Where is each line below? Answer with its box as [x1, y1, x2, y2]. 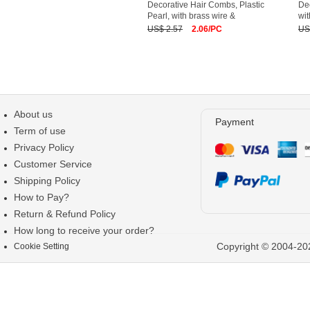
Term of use [14, 125, 66, 136]
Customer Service [14, 158, 92, 170]
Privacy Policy [14, 142, 74, 153]
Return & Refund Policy [14, 208, 116, 219]
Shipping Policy [14, 175, 80, 186]
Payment [215, 116, 254, 127]
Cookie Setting [14, 241, 69, 251]
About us [14, 109, 53, 120]
